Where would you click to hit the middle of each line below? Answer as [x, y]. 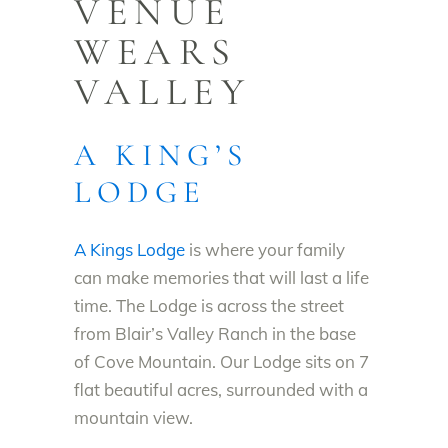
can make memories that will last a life [221, 277]
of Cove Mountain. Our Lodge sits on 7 [221, 361]
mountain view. [133, 417]
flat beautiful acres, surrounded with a [221, 389]
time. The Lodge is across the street [209, 305]
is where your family [265, 249]
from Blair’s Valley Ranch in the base [215, 333]
